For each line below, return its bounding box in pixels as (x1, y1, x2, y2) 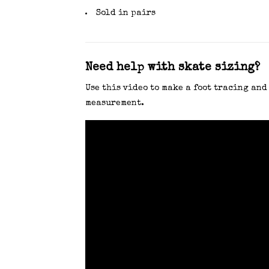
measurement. (85, 99, 144, 108)
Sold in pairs (95, 9, 156, 17)
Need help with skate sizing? (85, 62, 260, 74)
